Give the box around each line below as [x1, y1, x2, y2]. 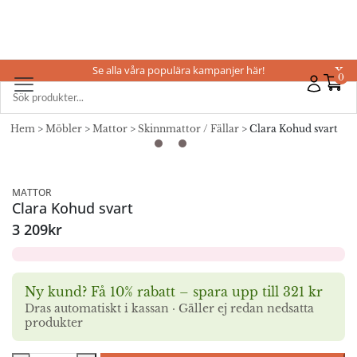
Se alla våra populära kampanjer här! [92, 63, 265, 77]
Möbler [45, 123, 82, 135]
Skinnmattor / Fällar [138, 123, 239, 135]
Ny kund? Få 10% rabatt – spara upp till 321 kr [25, 284, 323, 300]
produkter [25, 316, 83, 330]
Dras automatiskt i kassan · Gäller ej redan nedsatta [25, 301, 314, 316]
